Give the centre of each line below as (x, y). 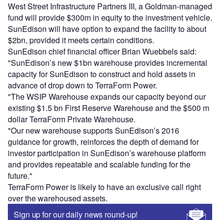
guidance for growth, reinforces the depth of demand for (103, 142)
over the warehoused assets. (58, 198)
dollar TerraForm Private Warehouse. (72, 119)
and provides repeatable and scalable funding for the (99, 165)
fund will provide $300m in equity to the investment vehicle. (110, 18)
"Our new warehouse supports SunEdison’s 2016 (94, 131)
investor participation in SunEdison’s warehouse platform (107, 153)
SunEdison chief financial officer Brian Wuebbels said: (102, 52)
